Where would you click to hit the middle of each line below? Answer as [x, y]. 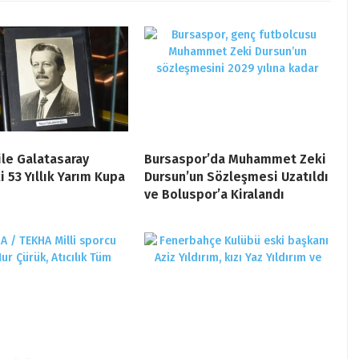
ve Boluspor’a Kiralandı [214, 195]
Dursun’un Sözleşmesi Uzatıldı [236, 177]
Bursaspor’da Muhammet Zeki [235, 159]
